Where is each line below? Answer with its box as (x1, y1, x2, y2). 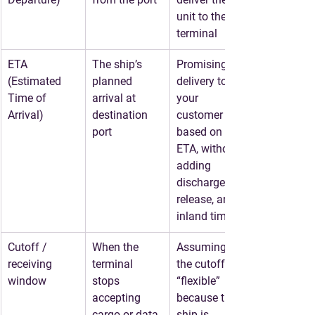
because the (176, 291, 239, 304)
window (8, 274, 46, 288)
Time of (8, 91, 49, 105)
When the (92, 240, 141, 254)
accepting (92, 291, 143, 304)
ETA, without (176, 142, 241, 155)
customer (176, 108, 226, 122)
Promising (176, 58, 230, 71)
